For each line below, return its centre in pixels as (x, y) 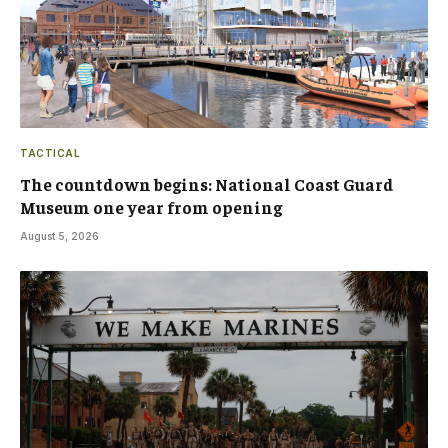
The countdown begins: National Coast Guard (207, 184)
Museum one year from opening (151, 207)
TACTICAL (50, 153)
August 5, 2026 (59, 236)
